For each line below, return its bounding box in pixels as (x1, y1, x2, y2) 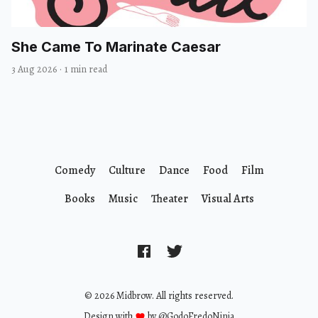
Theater (150, 191, 188, 207)
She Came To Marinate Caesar (11, 38, 221, 56)
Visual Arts (201, 191, 254, 207)
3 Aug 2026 (11, 62, 57, 77)
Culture (108, 163, 146, 179)
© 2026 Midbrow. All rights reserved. (84, 288, 234, 302)
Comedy (54, 163, 95, 179)
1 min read (65, 62, 107, 77)
